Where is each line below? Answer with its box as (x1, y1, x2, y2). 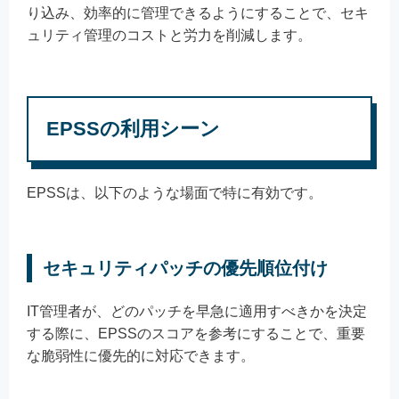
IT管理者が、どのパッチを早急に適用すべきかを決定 (27, 304, 367, 320)
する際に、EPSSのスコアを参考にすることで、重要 (27, 326, 365, 342)
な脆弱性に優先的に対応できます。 (27, 348, 255, 364)
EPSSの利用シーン (46, 118, 220, 141)
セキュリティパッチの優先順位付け (43, 258, 328, 279)
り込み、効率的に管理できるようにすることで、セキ (27, 5, 369, 21)
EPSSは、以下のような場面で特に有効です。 (27, 185, 322, 201)
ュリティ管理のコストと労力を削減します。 (27, 28, 312, 44)
